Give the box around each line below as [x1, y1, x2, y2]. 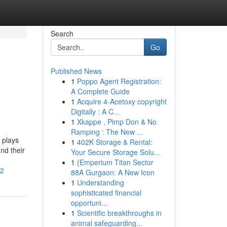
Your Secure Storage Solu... [70, 147, 160, 157]
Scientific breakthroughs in [77, 208, 162, 218]
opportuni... [70, 198, 107, 208]
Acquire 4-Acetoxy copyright [77, 96, 167, 106]
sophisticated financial [70, 187, 141, 198]
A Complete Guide [70, 86, 130, 96]
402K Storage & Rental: [77, 137, 153, 147]
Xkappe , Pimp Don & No [77, 117, 157, 127]
